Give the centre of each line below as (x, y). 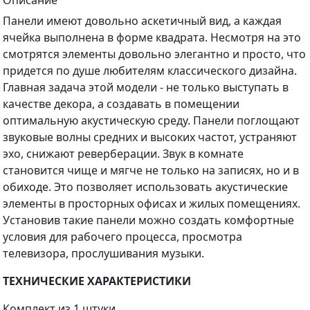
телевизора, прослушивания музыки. (103, 253)
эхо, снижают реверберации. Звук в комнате (123, 153)
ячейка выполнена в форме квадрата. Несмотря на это (152, 37)
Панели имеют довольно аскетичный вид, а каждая (142, 20)
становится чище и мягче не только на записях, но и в (151, 170)
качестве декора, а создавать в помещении (121, 103)
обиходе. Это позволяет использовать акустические (145, 186)
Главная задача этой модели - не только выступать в (146, 87)
